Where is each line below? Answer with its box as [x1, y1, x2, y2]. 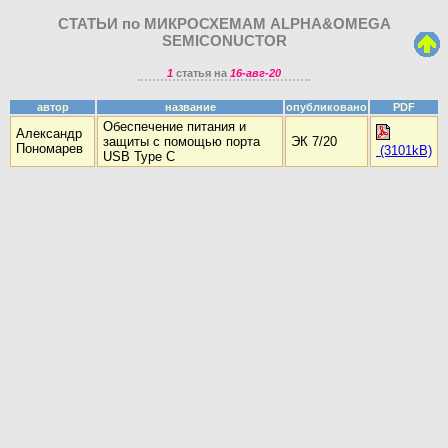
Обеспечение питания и [103, 119, 246, 135]
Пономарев [16, 141, 83, 157]
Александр [16, 126, 82, 142]
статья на [172, 66, 230, 79]
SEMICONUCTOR [161, 31, 287, 49]
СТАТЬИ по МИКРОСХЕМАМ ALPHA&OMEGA [57, 14, 391, 32]
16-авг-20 [229, 66, 281, 79]
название [164, 101, 216, 114]
